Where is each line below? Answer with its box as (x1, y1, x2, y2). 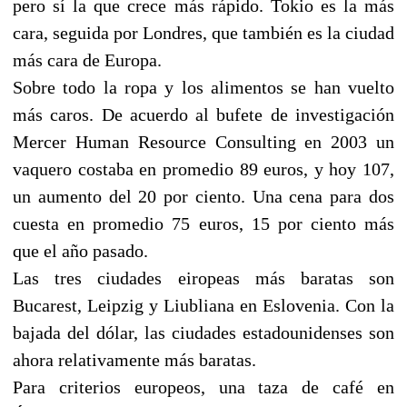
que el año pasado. (13, 240, 148, 261)
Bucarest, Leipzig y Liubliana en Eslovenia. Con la (13, 294, 394, 315)
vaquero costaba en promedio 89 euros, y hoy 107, (13, 158, 394, 179)
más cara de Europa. (13, 49, 162, 70)
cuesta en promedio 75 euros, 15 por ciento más (13, 213, 394, 233)
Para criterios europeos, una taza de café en (13, 376, 394, 397)
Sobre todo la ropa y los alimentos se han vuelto (13, 76, 394, 97)
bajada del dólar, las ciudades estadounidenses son (13, 322, 394, 342)
